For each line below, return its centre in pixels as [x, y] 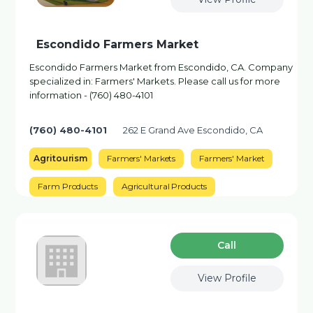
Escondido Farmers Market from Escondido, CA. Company [161, 67]
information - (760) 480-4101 [92, 95]
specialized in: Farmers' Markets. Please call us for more [155, 81]
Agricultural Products [164, 186]
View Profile [227, 278]
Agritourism [61, 158]
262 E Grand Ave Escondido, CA [193, 130]
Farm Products [68, 186]
